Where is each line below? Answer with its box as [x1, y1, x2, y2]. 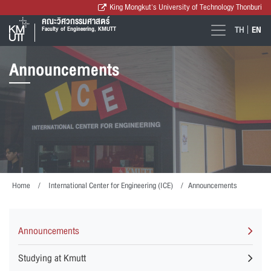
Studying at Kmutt [18, 250, 86, 266]
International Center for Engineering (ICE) [48, 179, 173, 192]
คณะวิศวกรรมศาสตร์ [42, 14, 110, 29]
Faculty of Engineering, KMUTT [42, 24, 117, 34]
